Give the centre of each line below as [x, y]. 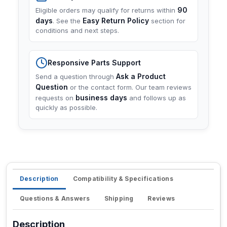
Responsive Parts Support [94, 63]
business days [101, 98]
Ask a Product [141, 77]
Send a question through [76, 77]
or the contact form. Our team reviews [130, 87]
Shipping [119, 199]
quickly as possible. [66, 108]
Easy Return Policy [116, 21]
